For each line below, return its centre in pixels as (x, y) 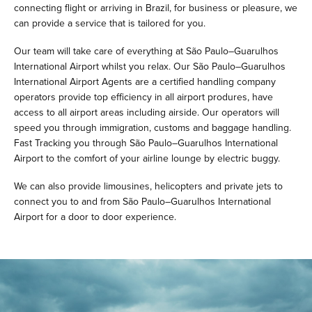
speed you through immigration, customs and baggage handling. (153, 128)
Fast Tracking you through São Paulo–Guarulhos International (146, 143)
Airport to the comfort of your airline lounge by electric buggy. (147, 158)
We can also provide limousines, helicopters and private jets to (148, 186)
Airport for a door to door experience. (95, 217)
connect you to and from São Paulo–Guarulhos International (142, 202)
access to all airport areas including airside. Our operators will (147, 112)
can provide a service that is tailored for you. (110, 23)
